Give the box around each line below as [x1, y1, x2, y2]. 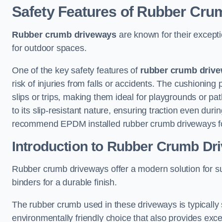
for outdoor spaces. [12, 43, 87, 54]
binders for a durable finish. [12, 177, 117, 188]
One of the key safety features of [12, 65, 140, 76]
